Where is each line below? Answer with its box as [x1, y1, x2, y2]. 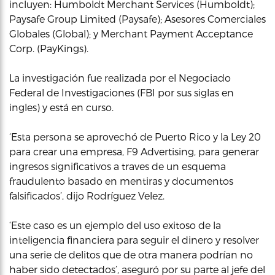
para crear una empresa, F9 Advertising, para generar [9, 145, 259, 157]
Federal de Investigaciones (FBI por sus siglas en [9, 87, 234, 98]
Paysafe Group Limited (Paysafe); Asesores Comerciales [9, 13, 266, 25]
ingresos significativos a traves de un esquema [9, 160, 226, 172]
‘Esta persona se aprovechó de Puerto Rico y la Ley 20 [9, 131, 261, 142]
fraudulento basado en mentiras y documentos [9, 175, 233, 187]
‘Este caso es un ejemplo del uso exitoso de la [9, 219, 221, 231]
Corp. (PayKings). [9, 42, 88, 54]
